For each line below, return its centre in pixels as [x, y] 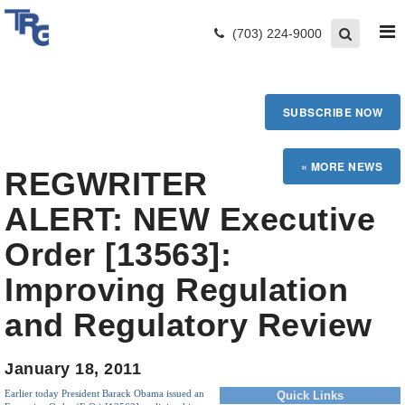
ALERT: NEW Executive [190, 219]
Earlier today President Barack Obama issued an [104, 394]
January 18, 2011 [73, 369]
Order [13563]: [118, 254]
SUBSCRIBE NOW [332, 112]
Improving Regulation [176, 290]
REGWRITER [106, 184]
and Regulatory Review [188, 325]
